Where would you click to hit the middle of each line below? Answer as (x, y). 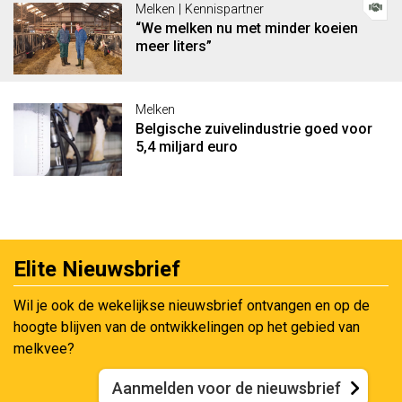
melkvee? (44, 349)
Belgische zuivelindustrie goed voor (253, 129)
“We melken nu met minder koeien (246, 28)
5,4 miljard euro (186, 147)
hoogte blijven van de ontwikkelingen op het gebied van (187, 328)
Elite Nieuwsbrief (97, 270)
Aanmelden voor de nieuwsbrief (227, 389)
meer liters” (173, 46)
